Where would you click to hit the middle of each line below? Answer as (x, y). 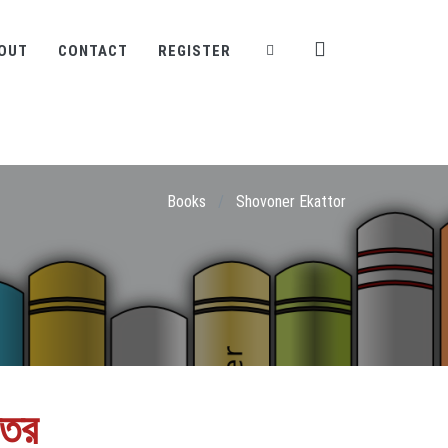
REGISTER (194, 51)
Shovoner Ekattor (291, 201)
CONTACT (93, 51)
